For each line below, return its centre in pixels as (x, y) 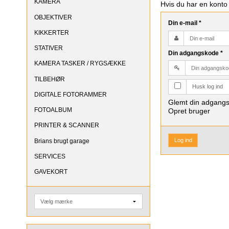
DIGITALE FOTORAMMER (71, 94)
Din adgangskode (194, 53)
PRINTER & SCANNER (67, 125)
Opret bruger (189, 111)
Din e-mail (184, 23)
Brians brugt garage (62, 141)
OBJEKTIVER (53, 17)
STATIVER (49, 48)
